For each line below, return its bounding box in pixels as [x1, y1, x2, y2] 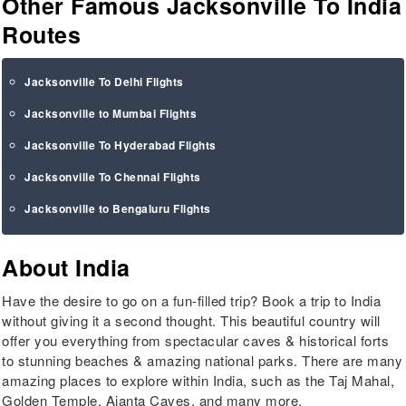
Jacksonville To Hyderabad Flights [24, 137, 217, 154]
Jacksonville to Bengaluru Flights [24, 200, 211, 217]
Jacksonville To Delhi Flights [24, 73, 184, 91]
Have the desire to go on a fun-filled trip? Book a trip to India [2, 291, 382, 311]
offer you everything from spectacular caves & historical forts [2, 331, 390, 351]
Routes [2, 18, 82, 52]
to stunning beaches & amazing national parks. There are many [2, 351, 403, 371]
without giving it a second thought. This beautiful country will [2, 311, 381, 331]
